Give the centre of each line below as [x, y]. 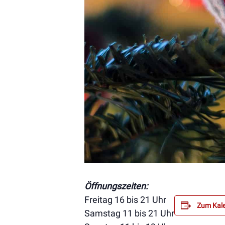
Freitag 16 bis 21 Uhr [125, 199]
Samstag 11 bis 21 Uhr [129, 213]
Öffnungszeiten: [116, 186]
